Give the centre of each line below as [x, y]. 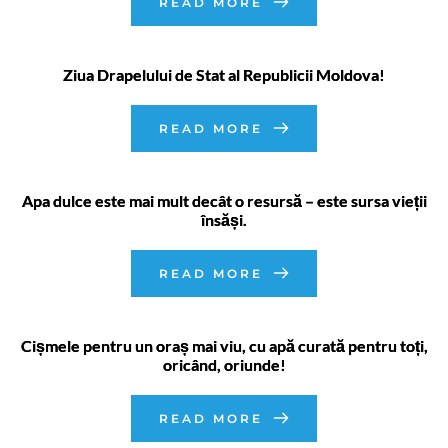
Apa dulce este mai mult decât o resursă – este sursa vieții [224, 200]
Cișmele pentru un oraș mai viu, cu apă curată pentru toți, [224, 345]
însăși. [224, 219]
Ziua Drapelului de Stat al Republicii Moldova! [224, 74]
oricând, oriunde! [224, 364]
